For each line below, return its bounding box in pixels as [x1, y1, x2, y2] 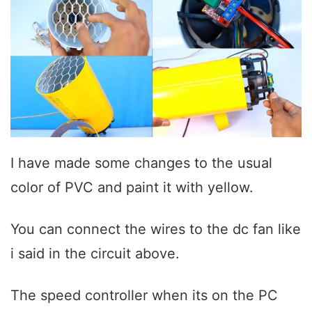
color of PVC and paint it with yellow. [10, 179, 253, 196]
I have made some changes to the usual [10, 155, 272, 172]
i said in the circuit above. [10, 245, 180, 263]
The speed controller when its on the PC [10, 287, 278, 304]
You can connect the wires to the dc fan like [10, 221, 301, 238]
